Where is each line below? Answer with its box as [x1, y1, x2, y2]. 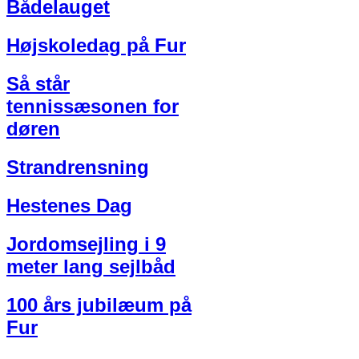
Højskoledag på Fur [6, 34, 186, 57]
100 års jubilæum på [6, 293, 192, 316]
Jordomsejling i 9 [6, 233, 166, 255]
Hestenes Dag [6, 195, 132, 217]
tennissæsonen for [6, 95, 179, 118]
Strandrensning [6, 156, 149, 179]
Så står [6, 73, 70, 95]
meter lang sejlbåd [6, 256, 175, 277]
